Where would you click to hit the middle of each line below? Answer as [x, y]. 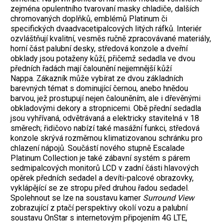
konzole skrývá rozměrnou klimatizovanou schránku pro [107, 138]
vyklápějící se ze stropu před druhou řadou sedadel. [100, 188]
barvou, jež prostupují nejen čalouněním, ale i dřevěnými [106, 98]
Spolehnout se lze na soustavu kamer [77, 198]
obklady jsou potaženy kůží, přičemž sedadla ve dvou [103, 58]
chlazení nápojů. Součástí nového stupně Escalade [98, 148]
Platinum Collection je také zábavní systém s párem [100, 158]
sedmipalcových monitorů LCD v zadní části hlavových [105, 168]
